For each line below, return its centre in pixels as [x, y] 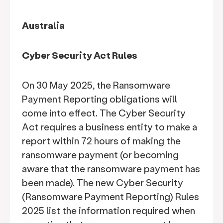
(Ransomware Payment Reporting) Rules [111, 196]
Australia [43, 25]
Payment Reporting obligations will [100, 99]
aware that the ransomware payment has [111, 168]
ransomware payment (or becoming [100, 155]
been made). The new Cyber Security [103, 182]
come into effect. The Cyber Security [104, 113]
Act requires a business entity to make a [110, 127]
